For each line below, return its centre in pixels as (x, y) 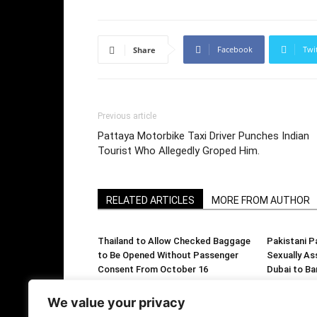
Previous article (127, 116)
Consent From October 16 (153, 269)
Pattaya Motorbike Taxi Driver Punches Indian (203, 136)
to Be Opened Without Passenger (168, 255)
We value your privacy (116, 302)
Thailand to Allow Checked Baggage (174, 241)
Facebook (235, 49)
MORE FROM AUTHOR (261, 200)
